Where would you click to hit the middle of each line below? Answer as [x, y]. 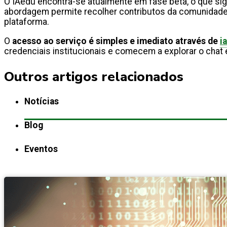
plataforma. [28, 22]
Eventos [41, 149]
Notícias [42, 102]
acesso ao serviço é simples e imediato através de [116, 41]
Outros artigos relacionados [94, 76]
